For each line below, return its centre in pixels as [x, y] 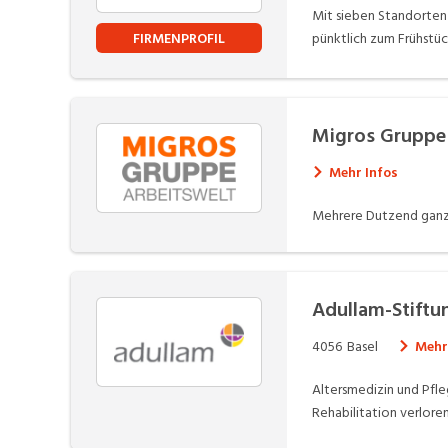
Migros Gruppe [378, 136]
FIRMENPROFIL [178, 38]
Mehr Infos [363, 172]
